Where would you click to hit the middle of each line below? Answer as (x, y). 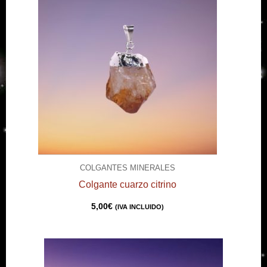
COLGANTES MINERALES (128, 167)
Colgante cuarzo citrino (128, 185)
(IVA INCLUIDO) (139, 207)
